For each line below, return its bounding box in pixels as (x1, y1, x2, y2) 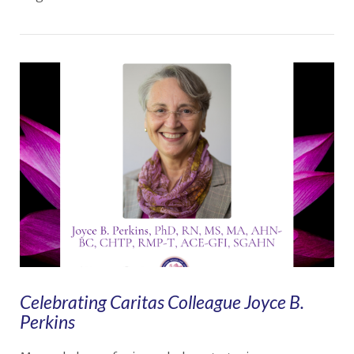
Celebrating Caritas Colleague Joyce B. (19, 291, 304, 314)
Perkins (19, 311, 75, 333)
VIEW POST (145, 92, 209, 105)
